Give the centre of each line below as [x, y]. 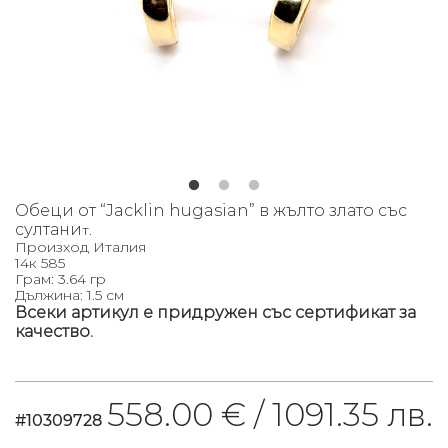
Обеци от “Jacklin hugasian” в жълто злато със [211, 211]
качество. [54, 332]
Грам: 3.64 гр [60, 279]
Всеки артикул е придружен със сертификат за [215, 313]
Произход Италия [80, 247]
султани [48, 230]
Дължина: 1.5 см [69, 295]
